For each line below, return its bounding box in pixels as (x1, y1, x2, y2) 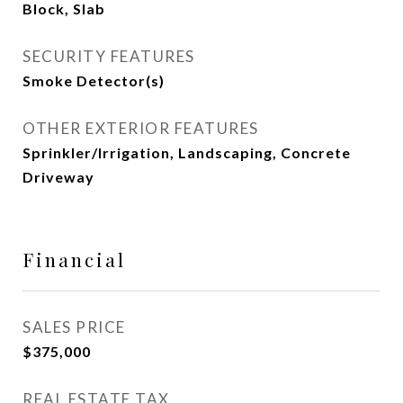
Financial (22, 246, 126, 272)
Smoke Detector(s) (22, 72, 165, 89)
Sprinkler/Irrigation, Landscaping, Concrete (22, 144, 351, 161)
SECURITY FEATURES (22, 47, 195, 66)
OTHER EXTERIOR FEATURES (22, 119, 259, 138)
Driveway (22, 168, 94, 185)
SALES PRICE (22, 318, 126, 336)
